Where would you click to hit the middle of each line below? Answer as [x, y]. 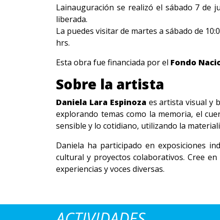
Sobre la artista [110, 84]
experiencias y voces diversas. [110, 169]
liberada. [72, 19]
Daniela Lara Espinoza [101, 102]
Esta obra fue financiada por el [113, 62]
